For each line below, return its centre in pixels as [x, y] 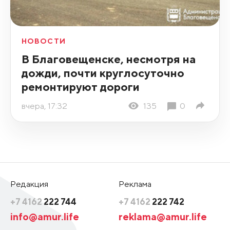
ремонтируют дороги [80, 87]
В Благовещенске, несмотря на [109, 59]
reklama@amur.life [163, 216]
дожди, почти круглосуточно [103, 73]
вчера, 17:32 [44, 106]
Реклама [135, 184]
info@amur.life [44, 216]
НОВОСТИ [43, 41]
